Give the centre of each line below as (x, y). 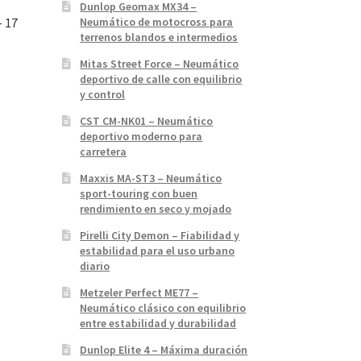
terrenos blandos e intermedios (159, 37)
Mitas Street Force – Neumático (160, 63)
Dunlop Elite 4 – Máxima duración (164, 349)
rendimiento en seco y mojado (156, 208)
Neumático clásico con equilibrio (163, 307)
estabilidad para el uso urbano (158, 250)
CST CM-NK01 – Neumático (147, 120)
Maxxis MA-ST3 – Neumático (151, 178)
